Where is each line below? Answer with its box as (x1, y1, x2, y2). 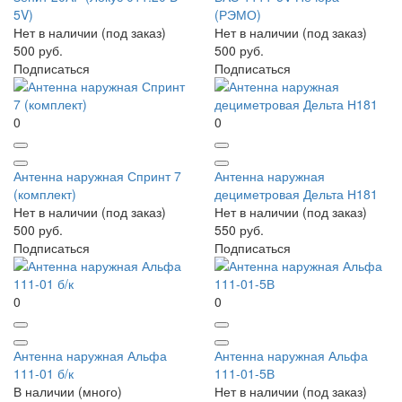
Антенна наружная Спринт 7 (13, 167, 181, 186)
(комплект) (13, 185, 76, 204)
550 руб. (214, 221, 264, 240)
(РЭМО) (214, 5, 261, 24)
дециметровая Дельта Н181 (214, 185, 378, 204)
